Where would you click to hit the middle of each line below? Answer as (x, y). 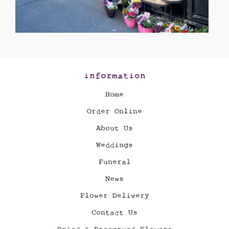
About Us (114, 128)
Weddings (114, 145)
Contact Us (114, 213)
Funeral (114, 162)
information (114, 76)
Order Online (114, 111)
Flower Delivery (114, 196)
